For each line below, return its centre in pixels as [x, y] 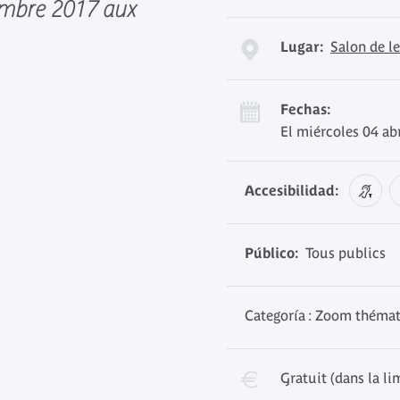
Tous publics [342, 253]
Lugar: [302, 46]
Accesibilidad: [292, 190]
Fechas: [305, 109]
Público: [271, 253]
